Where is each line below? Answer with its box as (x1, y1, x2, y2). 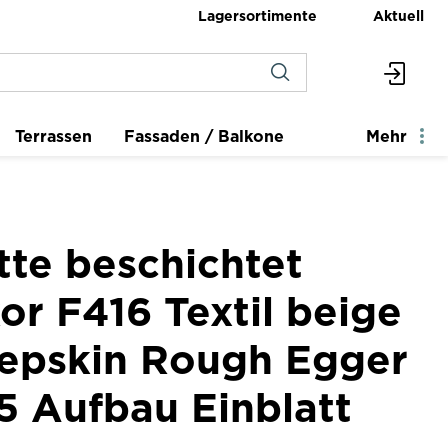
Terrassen (15, 127, 92, 145)
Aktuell (373, 7, 424, 23)
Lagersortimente (198, 7, 317, 23)
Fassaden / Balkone (124, 127, 284, 145)
